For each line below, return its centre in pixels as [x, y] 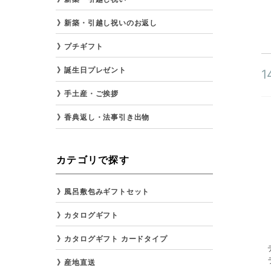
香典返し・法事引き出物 [107, 117]
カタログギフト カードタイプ [116, 239]
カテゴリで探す [93, 159]
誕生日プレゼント [95, 70]
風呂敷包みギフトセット [107, 191]
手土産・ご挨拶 [91, 94]
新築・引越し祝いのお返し [111, 22]
